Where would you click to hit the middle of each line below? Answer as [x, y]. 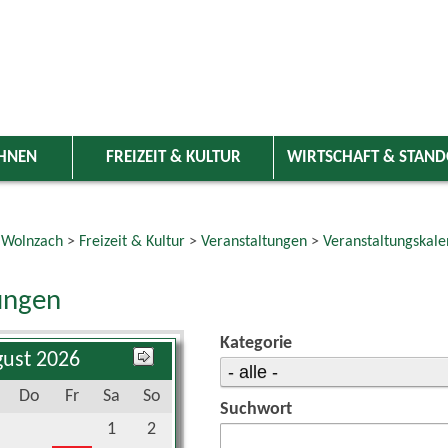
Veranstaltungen [253, 241]
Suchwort [255, 410]
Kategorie [255, 344]
